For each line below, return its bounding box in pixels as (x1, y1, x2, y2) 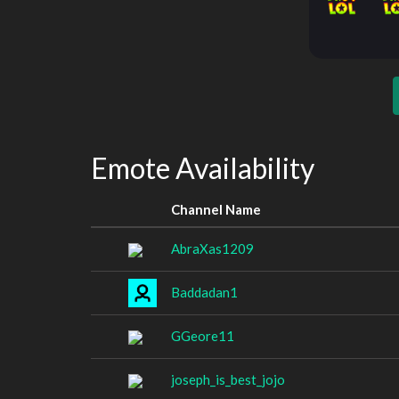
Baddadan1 (171, 283, 238, 300)
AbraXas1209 (171, 240, 254, 256)
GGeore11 (171, 327, 234, 344)
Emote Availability (91, 151, 314, 185)
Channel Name (171, 200, 261, 217)
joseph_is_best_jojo (171, 370, 285, 387)
